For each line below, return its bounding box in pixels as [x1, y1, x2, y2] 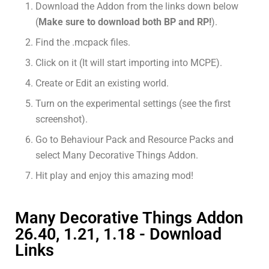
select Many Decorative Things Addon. [35, 150, 199, 162]
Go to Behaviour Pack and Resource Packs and [35, 134, 234, 146]
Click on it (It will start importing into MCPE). [35, 57, 223, 69]
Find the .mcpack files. [35, 37, 131, 49]
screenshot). [35, 113, 88, 125]
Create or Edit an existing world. [35, 77, 169, 89]
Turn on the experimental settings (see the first [35, 98, 231, 110]
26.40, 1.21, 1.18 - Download [15, 225, 222, 244]
